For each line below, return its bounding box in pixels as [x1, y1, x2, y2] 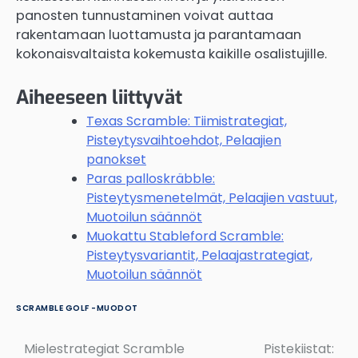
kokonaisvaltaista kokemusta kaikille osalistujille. [16, 44, 327, 63]
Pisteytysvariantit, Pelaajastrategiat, [86, 245, 312, 265]
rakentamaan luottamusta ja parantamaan [16, 25, 301, 44]
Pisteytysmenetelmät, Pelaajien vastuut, [86, 188, 337, 207]
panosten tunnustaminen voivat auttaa [16, 6, 273, 25]
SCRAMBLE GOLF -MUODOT [16, 301, 138, 314]
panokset [86, 149, 146, 169]
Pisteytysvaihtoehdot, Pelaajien [86, 130, 281, 149]
